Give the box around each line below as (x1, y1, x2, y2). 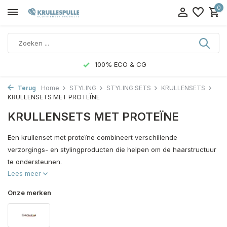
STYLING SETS (106, 84, 151, 92)
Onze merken (8, 188, 51, 197)
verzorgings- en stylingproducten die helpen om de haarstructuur (8, 145, 216, 154)
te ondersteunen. (8, 158, 62, 166)
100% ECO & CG (92, 60, 146, 68)
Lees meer (8, 169, 43, 177)
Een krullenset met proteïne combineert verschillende (8, 133, 177, 141)
